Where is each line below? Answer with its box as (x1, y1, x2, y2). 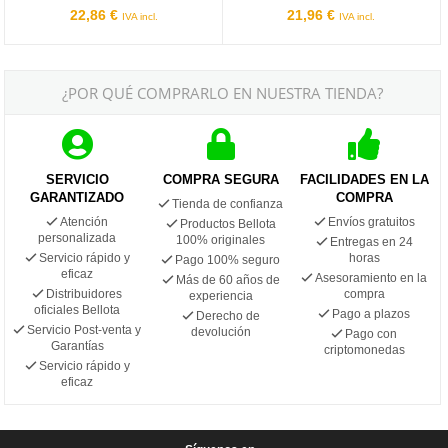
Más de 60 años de (175, 272, 280, 287)
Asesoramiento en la (315, 270, 428, 285)
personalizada (38, 230, 117, 245)
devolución (190, 324, 251, 339)
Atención (60, 214, 109, 229)
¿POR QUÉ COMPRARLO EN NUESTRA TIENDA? (62, 82, 384, 103)
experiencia (188, 288, 253, 303)
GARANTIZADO (30, 189, 125, 205)
